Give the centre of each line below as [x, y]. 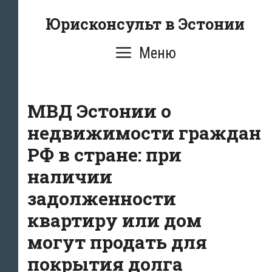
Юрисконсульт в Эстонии [145, 24]
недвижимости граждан [144, 133]
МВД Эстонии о [99, 111]
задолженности [102, 198]
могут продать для [117, 242]
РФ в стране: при [104, 155]
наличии [70, 176]
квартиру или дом [114, 220]
